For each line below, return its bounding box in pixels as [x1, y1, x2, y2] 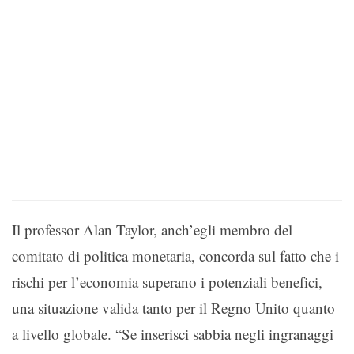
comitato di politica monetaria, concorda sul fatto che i [12, 245, 339, 265]
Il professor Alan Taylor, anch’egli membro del [12, 219, 292, 239]
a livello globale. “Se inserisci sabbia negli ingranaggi [12, 323, 333, 344]
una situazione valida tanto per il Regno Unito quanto [12, 297, 335, 318]
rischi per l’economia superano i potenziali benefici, [12, 271, 322, 292]
